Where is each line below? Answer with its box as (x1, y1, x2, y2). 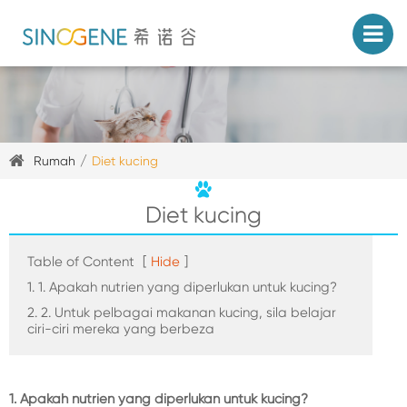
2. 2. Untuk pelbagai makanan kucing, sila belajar (27, 304, 336, 322)
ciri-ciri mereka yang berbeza (27, 321, 214, 338)
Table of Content (27, 253, 134, 271)
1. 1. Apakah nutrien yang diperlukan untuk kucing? (27, 279, 337, 296)
